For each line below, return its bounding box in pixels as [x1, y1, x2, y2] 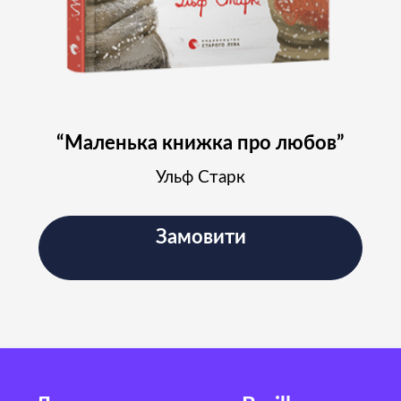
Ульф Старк [156, 169, 245, 187]
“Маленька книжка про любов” [56, 133, 345, 153]
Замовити [155, 227, 246, 247]
